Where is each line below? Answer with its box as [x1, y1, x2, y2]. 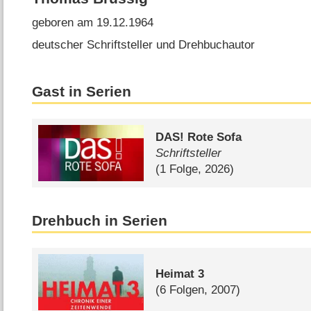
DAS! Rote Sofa [155, 131, 242, 144]
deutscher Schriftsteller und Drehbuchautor [32, 37, 255, 51]
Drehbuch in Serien [32, 212, 168, 229]
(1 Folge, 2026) [155, 162, 235, 176]
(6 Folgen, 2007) [155, 283, 241, 297]
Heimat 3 [155, 267, 205, 281]
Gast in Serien [32, 83, 132, 101]
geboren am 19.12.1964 [32, 16, 154, 30]
